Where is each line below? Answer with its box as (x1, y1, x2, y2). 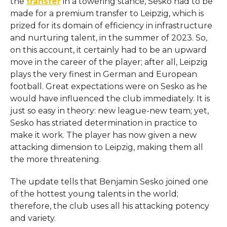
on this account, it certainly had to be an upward (10, 45, 207, 55)
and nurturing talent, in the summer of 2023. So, (10, 32, 207, 43)
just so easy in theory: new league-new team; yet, (10, 105, 209, 116)
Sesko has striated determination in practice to (10, 118, 197, 128)
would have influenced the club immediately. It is (10, 93, 210, 103)
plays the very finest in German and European (10, 69, 197, 79)
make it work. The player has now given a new (10, 130, 197, 140)
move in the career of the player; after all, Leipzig (10, 57, 208, 67)
